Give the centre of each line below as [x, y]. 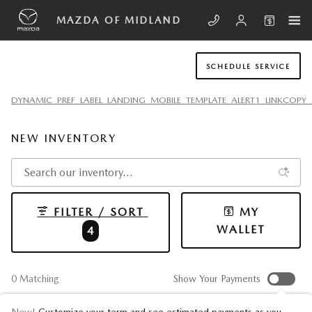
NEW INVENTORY [64, 138]
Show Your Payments [217, 279]
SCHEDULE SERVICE [248, 66]
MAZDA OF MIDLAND [119, 20]
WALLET [241, 230]
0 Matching [35, 279]
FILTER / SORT [99, 212]
